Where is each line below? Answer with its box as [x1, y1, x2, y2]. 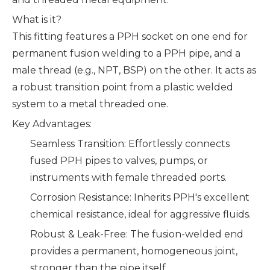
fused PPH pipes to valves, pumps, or [30, 155, 208, 166]
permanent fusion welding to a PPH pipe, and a [12, 48, 240, 59]
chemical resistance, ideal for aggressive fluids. [30, 209, 251, 220]
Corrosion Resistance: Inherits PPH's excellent [30, 192, 250, 203]
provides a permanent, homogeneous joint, [30, 245, 237, 257]
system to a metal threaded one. [12, 98, 168, 110]
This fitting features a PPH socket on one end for [12, 31, 248, 42]
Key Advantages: [12, 118, 92, 130]
